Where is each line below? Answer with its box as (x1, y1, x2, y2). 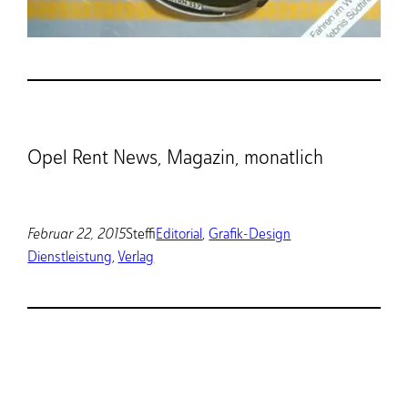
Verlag (117, 248, 155, 266)
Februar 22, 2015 (27, 225, 127, 243)
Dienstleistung (27, 248, 113, 266)
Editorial (156, 225, 203, 243)
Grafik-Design (209, 225, 291, 243)
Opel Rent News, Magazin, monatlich (27, 144, 324, 169)
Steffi (126, 225, 157, 243)
